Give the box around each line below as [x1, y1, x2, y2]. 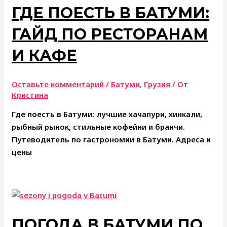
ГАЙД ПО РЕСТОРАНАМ [12, 25, 208, 44]
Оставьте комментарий [12, 79, 104, 90]
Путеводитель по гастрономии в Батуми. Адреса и [12, 134, 211, 145]
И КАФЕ [12, 46, 78, 65]
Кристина [12, 90, 49, 100]
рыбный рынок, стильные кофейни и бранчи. [12, 122, 185, 132]
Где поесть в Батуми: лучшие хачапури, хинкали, [12, 109, 203, 120]
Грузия [144, 79, 171, 90]
